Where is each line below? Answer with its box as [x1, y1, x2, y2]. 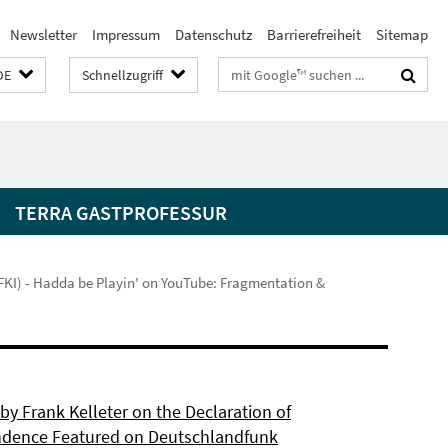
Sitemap [376, 25, 428, 44]
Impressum [92, 25, 160, 44]
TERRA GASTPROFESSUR [15, 200, 227, 225]
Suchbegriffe [219, 61, 298, 80]
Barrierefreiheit [267, 25, 361, 44]
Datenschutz [175, 25, 252, 44]
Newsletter [10, 25, 77, 44]
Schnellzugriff [82, 66, 163, 84]
